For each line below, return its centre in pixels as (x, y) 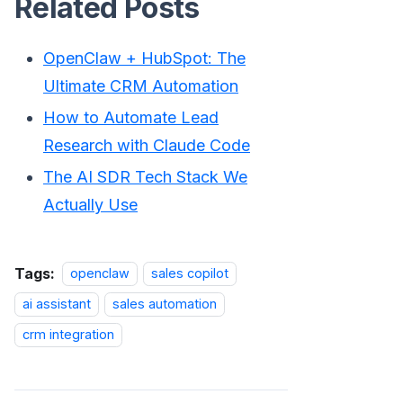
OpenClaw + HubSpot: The (144, 58)
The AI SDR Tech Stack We (145, 176)
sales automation (165, 304)
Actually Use (90, 204)
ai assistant (57, 304)
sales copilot (190, 273)
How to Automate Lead (131, 117)
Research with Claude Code (147, 145)
